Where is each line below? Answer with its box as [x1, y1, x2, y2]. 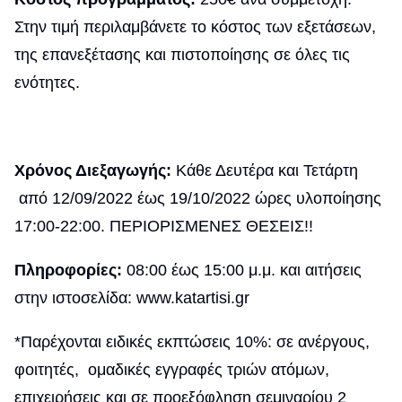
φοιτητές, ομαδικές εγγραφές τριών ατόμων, [14, 361, 329, 379]
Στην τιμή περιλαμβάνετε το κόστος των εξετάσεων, [14, 18, 376, 36]
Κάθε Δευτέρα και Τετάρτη [171, 162, 358, 179]
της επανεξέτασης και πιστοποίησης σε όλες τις [14, 46, 350, 64]
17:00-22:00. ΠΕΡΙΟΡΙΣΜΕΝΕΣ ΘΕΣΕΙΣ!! [14, 217, 313, 235]
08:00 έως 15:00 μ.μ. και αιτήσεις [122, 261, 362, 279]
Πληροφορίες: [14, 261, 122, 279]
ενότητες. [14, 74, 80, 92]
